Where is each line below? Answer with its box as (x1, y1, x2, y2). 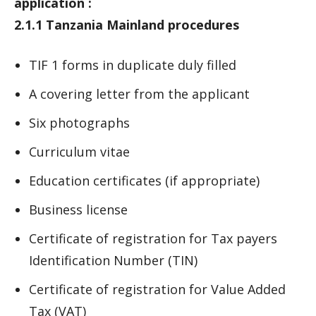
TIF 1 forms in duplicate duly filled (29, 56, 236, 73)
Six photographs (29, 114, 130, 131)
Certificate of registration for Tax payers (29, 230, 277, 247)
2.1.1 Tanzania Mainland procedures (14, 16, 239, 33)
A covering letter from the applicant (29, 85, 250, 102)
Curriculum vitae (29, 143, 130, 160)
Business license (29, 201, 128, 218)
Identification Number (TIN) (29, 252, 197, 269)
